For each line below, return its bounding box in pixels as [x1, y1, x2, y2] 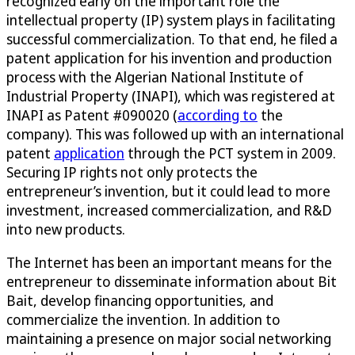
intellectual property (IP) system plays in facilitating [6, 10, 335, 30]
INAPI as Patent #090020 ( [6, 105, 177, 125]
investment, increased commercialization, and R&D [6, 200, 332, 220]
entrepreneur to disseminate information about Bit [6, 272, 337, 292]
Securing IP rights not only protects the [6, 162, 258, 182]
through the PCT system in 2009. [124, 143, 336, 163]
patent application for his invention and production [6, 48, 332, 68]
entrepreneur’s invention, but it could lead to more [6, 181, 330, 201]
